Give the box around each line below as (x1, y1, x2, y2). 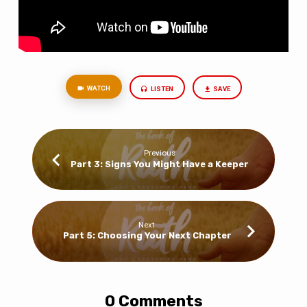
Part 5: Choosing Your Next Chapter (61, 230, 232, 241)
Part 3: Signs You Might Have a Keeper (71, 158, 249, 169)
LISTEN (149, 84, 173, 93)
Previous (144, 148, 176, 158)
